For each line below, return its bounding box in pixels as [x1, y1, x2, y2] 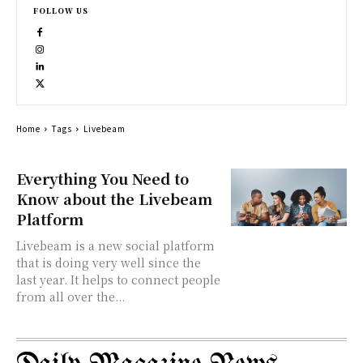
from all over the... [16, 288, 125, 305]
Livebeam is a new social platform [16, 237, 215, 254]
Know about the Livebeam [16, 188, 212, 209]
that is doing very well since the [16, 254, 201, 271]
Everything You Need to [16, 168, 189, 189]
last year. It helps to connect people [16, 271, 220, 288]
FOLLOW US [33, 6, 88, 16]
